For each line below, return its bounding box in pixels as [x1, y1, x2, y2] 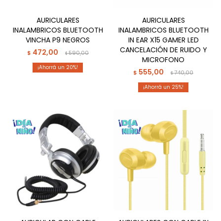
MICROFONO [142, 55, 184, 65]
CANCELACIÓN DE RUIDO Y [119, 45, 207, 55]
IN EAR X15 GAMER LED [128, 35, 199, 45]
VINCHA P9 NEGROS [26, 35, 90, 45]
